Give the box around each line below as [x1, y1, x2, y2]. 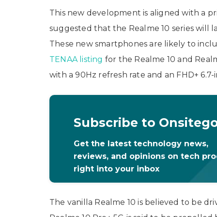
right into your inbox [74, 164, 159, 173]
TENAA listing [49, 55, 103, 64]
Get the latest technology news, [74, 139, 208, 148]
